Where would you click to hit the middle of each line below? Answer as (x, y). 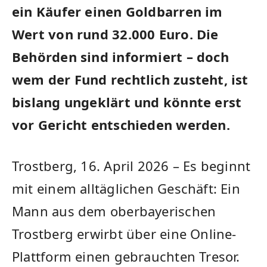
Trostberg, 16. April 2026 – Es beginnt (131, 166)
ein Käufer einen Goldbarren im (117, 12)
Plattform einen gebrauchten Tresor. (126, 257)
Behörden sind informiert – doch (120, 57)
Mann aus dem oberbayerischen (114, 211)
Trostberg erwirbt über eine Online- (124, 234)
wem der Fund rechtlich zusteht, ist (130, 80)
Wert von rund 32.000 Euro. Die (115, 34)
